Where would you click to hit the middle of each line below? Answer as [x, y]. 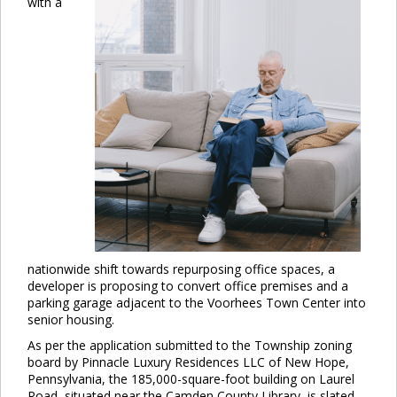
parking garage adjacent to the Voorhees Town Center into [197, 303]
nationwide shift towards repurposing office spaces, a [181, 269]
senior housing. [71, 320]
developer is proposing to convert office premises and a [188, 286]
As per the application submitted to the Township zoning [190, 346]
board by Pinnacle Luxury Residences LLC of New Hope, [188, 362]
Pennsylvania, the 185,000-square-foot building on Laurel [191, 379]
